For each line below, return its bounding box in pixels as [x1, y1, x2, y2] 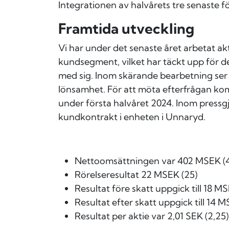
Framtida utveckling [58, 19, 194, 38]
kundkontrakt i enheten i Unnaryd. [58, 111, 205, 123]
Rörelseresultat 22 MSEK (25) [75, 169, 197, 181]
